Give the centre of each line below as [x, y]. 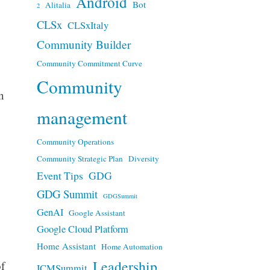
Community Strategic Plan [80, 158]
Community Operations [75, 141]
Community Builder [83, 44]
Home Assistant [66, 246]
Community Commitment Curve [89, 63]
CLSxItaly [88, 25]
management [82, 117]
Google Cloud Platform [82, 229]
